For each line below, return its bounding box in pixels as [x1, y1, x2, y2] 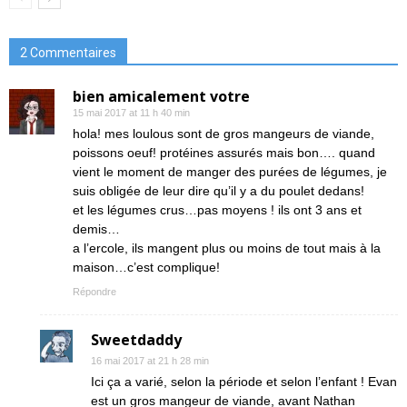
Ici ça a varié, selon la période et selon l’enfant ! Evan [91, 374, 397, 389]
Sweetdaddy [91, 330, 182, 350]
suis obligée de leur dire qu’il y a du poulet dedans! [73, 184, 364, 198]
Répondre [73, 286, 116, 297]
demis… [73, 222, 120, 236]
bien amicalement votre [73, 86, 250, 106]
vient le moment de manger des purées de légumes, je [73, 164, 387, 179]
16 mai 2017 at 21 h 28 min [91, 355, 209, 366]
